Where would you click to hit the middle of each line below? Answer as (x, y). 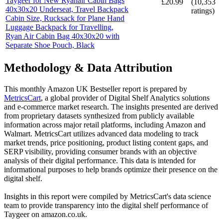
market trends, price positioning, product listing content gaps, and (106, 142)
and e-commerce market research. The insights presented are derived (111, 107)
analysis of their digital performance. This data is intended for (100, 160)
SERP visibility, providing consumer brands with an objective (100, 151)
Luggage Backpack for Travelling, (59, 27)
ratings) (203, 10)
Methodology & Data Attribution (88, 67)
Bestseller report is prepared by (138, 89)
